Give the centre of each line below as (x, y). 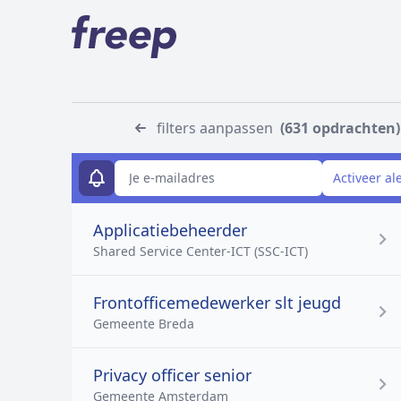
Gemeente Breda (144, 324)
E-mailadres (114, 168)
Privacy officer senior (172, 375)
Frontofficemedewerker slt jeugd (217, 303)
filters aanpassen (215, 128)
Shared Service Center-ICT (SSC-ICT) (200, 251)
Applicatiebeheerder (170, 230)
